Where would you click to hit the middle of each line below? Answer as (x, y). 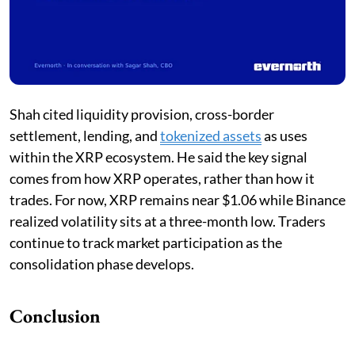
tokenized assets (211, 135)
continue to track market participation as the (146, 242)
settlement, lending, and (85, 135)
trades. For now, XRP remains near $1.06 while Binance (177, 199)
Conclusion (55, 315)
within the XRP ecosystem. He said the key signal (158, 157)
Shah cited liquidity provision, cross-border (142, 114)
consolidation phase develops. (102, 263)
